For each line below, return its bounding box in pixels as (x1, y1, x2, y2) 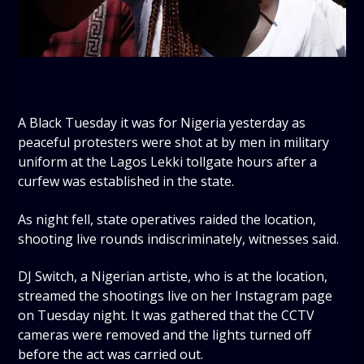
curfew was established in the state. (18, 172, 235, 191)
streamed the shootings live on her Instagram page (18, 286, 333, 305)
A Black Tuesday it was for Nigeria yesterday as (18, 114, 306, 132)
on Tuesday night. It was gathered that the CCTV (18, 305, 315, 324)
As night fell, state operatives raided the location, (18, 210, 317, 228)
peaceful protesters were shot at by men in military (18, 133, 330, 152)
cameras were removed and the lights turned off (18, 325, 312, 344)
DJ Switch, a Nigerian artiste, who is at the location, (18, 266, 328, 285)
